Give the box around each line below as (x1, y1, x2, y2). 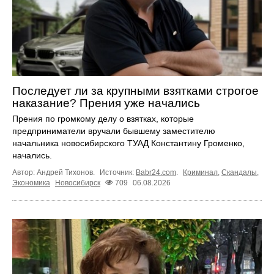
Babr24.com (136, 168, 176, 177)
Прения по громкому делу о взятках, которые (12, 114, 194, 124)
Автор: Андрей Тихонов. (12, 168, 97, 177)
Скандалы (221, 168, 257, 177)
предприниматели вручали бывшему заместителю (12, 126, 215, 136)
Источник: (100, 168, 136, 177)
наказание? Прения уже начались (12, 97, 200, 110)
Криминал (183, 168, 218, 177)
